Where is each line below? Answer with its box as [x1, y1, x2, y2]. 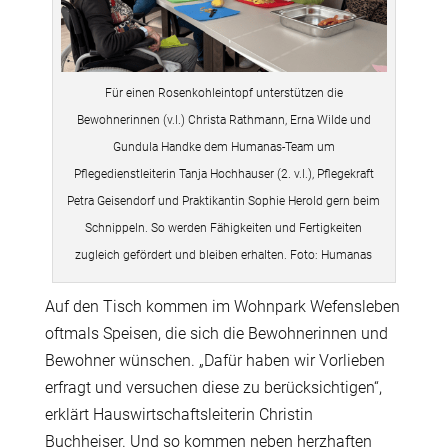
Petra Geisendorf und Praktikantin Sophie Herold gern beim [67, 193, 381, 208]
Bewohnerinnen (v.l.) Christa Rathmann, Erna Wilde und [76, 112, 371, 127]
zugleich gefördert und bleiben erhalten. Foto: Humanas [75, 247, 373, 262]
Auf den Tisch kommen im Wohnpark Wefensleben [44, 296, 400, 316]
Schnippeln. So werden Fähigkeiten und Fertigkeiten [85, 220, 363, 235]
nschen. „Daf [139, 350, 228, 370]
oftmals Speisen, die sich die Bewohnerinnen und [44, 323, 388, 343]
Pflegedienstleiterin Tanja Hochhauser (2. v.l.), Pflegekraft [73, 166, 374, 181]
